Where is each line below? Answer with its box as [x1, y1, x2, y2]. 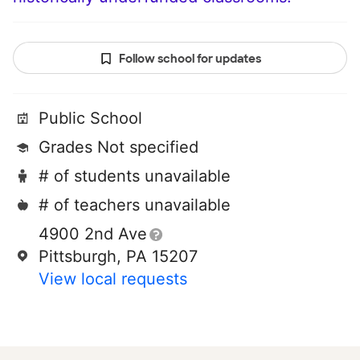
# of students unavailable [39, 166, 231, 186]
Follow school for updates [118, 51, 261, 67]
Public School [39, 108, 142, 129]
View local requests [39, 269, 187, 289]
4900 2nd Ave [39, 224, 147, 244]
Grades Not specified [39, 137, 198, 157]
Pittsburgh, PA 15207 [39, 247, 198, 267]
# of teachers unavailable [39, 195, 231, 215]
